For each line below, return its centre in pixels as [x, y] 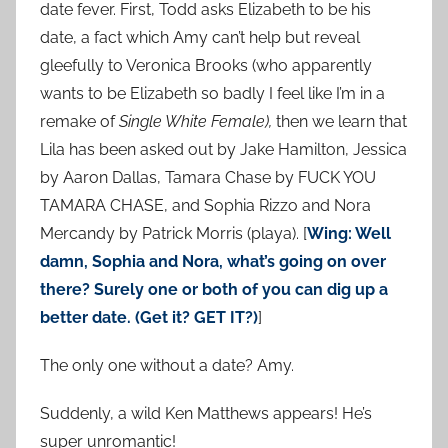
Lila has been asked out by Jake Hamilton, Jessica [223, 150]
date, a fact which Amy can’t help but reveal [200, 38]
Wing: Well [349, 234]
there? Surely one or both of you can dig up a [214, 290]
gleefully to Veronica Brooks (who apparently [206, 66]
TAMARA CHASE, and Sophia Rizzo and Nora [205, 206]
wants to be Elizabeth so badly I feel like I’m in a [212, 94]
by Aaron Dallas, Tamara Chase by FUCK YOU [208, 178]
